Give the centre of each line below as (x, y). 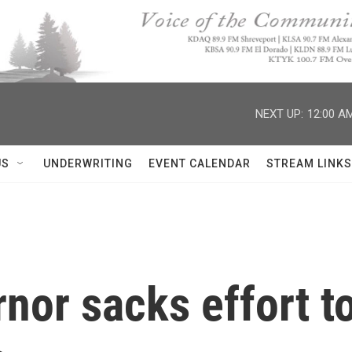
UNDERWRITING (88, 163)
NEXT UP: (279, 114)
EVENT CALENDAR (200, 163)
